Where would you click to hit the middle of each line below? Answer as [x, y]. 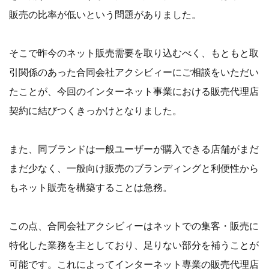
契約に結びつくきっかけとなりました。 [95, 111]
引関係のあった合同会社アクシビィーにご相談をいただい [134, 72]
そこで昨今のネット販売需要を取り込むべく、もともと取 [134, 53]
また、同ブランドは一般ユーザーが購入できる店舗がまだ [134, 149]
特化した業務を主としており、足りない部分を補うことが [134, 245]
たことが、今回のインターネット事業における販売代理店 [134, 92]
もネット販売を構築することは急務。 [91, 188]
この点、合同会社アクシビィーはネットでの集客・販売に [134, 226]
